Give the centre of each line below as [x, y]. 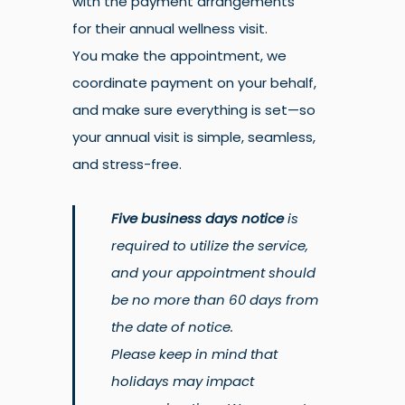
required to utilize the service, [210, 245]
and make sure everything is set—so [194, 110]
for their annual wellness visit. [170, 28]
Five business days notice [198, 218]
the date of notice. [172, 327]
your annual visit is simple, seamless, [194, 137]
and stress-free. [127, 164]
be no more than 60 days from [215, 300]
